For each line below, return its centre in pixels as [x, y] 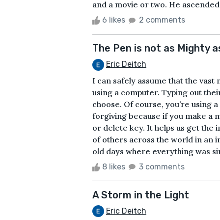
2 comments [162, 20]
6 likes [114, 20]
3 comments [162, 166]
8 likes [114, 166]
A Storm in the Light [141, 195]
